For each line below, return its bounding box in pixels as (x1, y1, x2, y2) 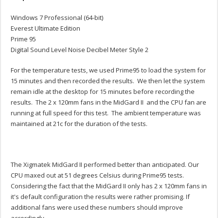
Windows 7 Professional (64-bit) (11, 13, 104, 22)
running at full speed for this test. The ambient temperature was (11, 109, 201, 118)
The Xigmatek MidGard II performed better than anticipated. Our (11, 160, 200, 169)
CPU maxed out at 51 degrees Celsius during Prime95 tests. (11, 171, 186, 180)
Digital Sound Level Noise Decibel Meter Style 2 (11, 45, 149, 54)
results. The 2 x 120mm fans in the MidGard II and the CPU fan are (11, 98, 207, 107)
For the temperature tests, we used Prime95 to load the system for (11, 66, 206, 75)
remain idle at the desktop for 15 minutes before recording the (11, 87, 195, 96)
